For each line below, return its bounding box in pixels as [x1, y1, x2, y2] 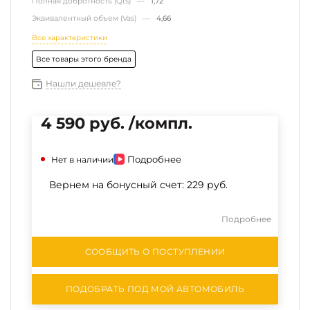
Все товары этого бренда [36, 55, 131, 64]
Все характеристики [32, 33, 107, 42]
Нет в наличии [51, 154, 113, 165]
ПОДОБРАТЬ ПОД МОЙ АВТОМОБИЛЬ [65, 284, 245, 294]
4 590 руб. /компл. [41, 113, 192, 133]
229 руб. [187, 179, 228, 191]
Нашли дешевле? [46, 78, 121, 89]
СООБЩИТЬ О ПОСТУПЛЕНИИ [84, 246, 226, 257]
